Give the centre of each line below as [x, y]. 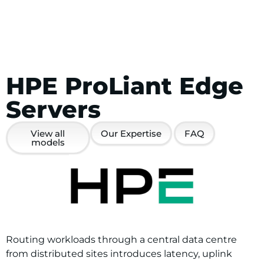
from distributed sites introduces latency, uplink [119, 254]
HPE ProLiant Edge [125, 86]
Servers [53, 109]
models [48, 142]
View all [48, 133]
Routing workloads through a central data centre [121, 240]
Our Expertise [131, 133]
